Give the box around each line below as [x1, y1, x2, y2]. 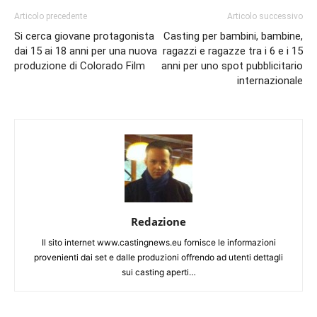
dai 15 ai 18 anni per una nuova [14, 45, 157, 58]
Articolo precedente [14, 11, 87, 22]
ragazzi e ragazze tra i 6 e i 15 [163, 45, 303, 58]
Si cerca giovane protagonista [14, 30, 154, 43]
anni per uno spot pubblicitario [161, 59, 303, 73]
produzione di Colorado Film [14, 59, 145, 73]
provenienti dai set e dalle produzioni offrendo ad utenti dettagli [34, 252, 283, 263]
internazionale [237, 74, 303, 88]
